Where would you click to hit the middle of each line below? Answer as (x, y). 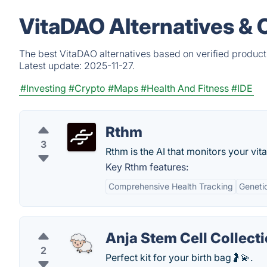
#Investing (43, 88)
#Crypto (87, 88)
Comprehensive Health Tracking (171, 186)
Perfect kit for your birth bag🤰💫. (179, 257)
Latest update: (52, 66)
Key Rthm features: (147, 167)
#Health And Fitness (185, 88)
